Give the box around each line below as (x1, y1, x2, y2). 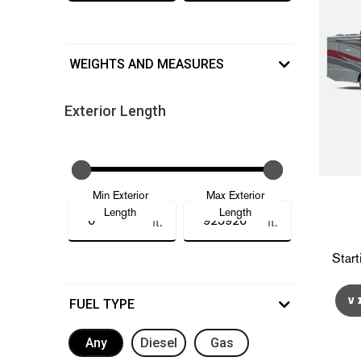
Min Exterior (92, 188, 148, 202)
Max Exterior (206, 188, 264, 202)
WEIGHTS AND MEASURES (69, 56, 224, 72)
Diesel (140, 334, 177, 351)
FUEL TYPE (69, 297, 135, 312)
